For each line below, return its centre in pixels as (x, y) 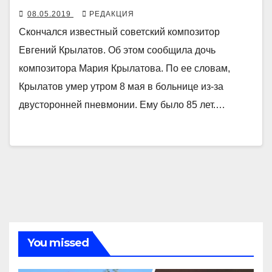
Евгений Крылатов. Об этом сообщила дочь (117, 50)
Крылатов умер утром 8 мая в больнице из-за (121, 86)
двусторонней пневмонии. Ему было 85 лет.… (122, 104)
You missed (58, 243)
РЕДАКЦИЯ (112, 14)
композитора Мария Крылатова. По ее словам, (124, 68)
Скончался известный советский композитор (119, 32)
